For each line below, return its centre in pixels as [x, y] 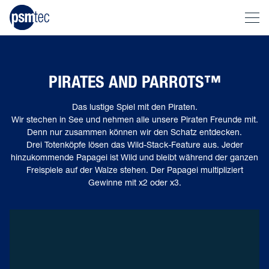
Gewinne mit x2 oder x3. [134, 183]
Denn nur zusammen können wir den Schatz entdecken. [134, 133]
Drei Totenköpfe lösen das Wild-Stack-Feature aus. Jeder [134, 146]
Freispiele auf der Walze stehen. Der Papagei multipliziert [134, 171]
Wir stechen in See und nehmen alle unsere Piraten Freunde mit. [134, 120]
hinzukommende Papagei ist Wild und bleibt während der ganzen [134, 158]
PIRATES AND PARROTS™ [134, 84]
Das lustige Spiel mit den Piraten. [134, 108]
